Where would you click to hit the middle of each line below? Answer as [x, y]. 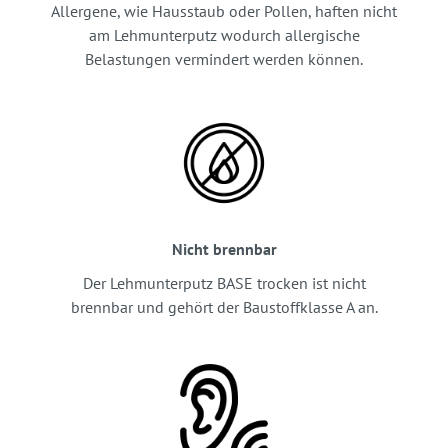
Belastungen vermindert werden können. [224, 59]
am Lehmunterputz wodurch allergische [224, 35]
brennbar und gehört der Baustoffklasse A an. [224, 307]
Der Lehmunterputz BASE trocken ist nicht [224, 283]
